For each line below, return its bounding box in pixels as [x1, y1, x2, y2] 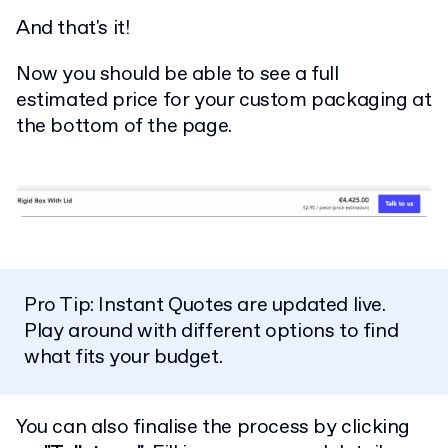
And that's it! [16, 14, 130, 42]
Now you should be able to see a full [16, 60, 339, 88]
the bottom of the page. [16, 112, 232, 140]
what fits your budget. [24, 343, 223, 371]
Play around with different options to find [24, 317, 399, 345]
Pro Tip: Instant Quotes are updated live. [24, 291, 386, 319]
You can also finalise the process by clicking [16, 413, 411, 441]
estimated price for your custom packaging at [16, 86, 432, 114]
